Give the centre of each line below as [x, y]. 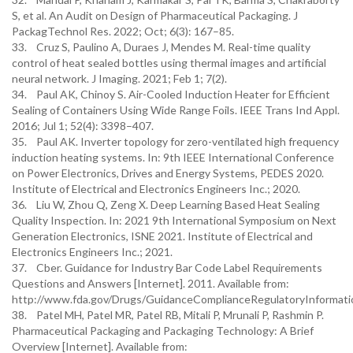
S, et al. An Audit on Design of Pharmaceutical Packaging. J [155, 15]
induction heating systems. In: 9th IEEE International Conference [173, 157]
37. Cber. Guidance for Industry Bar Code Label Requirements [167, 268]
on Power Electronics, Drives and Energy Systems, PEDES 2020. [168, 173]
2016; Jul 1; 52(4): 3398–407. [83, 126]
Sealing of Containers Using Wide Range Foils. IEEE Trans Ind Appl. [176, 110]
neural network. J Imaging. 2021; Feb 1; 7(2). [119, 78]
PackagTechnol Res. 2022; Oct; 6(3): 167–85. [123, 31]
